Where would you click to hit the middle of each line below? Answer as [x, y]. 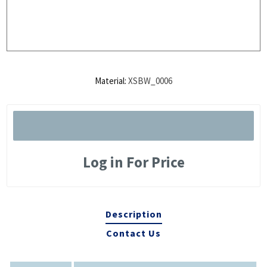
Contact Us [133, 233]
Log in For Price [133, 162]
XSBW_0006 [150, 81]
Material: [111, 81]
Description [133, 214]
